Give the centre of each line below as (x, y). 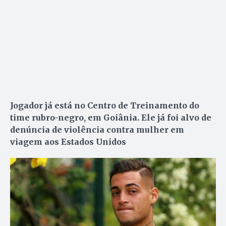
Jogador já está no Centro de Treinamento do (105, 105)
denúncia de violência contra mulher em (97, 129)
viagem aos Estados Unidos (68, 142)
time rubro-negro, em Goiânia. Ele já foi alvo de (111, 117)
